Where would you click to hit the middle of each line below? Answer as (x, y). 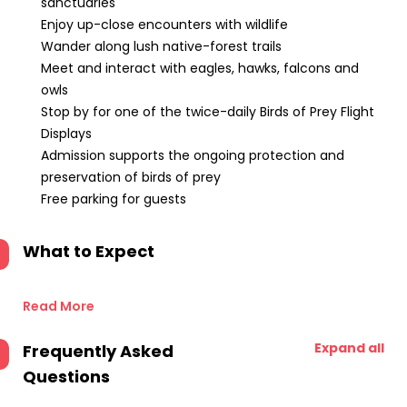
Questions (66, 377)
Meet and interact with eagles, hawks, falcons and (200, 68)
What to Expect (89, 251)
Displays (66, 134)
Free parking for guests (114, 199)
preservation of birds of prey (131, 177)
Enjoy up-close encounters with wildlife (164, 25)
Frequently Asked (98, 351)
